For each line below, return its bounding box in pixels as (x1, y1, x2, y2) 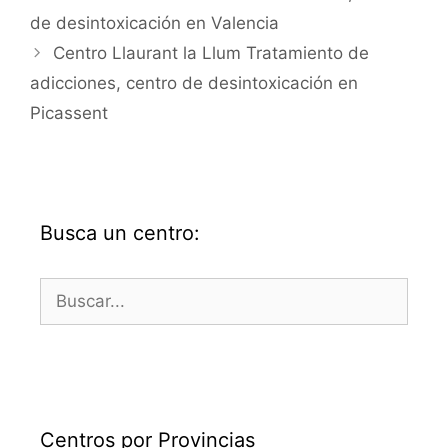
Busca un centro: (40, 220, 200, 245)
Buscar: (39, 278, 99, 299)
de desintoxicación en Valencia (30, 12, 279, 33)
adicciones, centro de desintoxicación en (30, 72, 358, 93)
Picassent (30, 102, 108, 123)
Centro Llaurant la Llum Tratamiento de (53, 42, 370, 63)
